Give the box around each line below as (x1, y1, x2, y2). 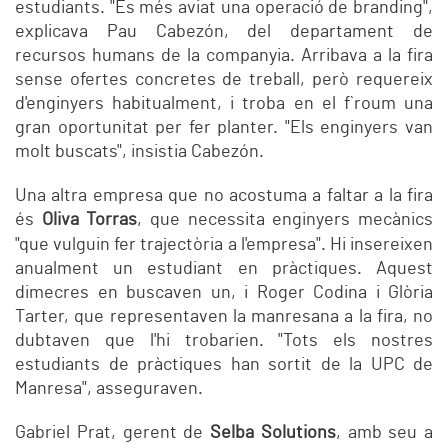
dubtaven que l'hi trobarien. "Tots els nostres (15, 332, 433, 351)
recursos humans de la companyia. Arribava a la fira (15, 47, 433, 66)
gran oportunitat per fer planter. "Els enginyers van (15, 119, 433, 138)
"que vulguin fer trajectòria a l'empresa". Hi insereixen (15, 236, 433, 255)
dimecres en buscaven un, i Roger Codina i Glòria (15, 284, 433, 303)
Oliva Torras (41, 211, 138, 230)
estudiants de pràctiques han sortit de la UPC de (15, 356, 433, 375)
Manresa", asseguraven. (15, 380, 203, 399)
